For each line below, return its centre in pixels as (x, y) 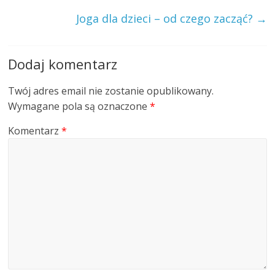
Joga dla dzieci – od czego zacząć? (166, 18)
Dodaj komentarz (63, 64)
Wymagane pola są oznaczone (79, 106)
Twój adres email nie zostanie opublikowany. (111, 91)
